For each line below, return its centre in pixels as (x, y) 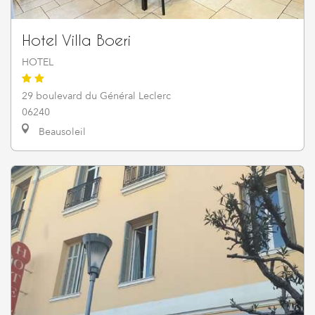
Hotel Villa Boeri (76, 39)
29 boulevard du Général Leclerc (96, 96)
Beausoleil (61, 131)
